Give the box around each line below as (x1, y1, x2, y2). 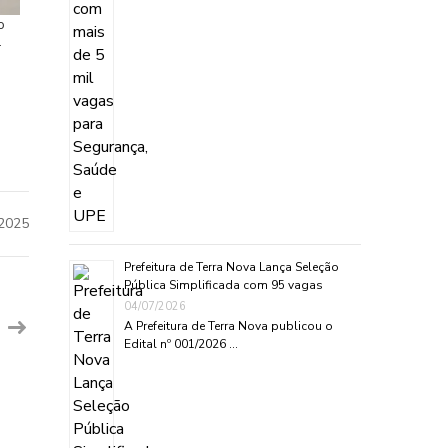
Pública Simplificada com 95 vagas (123, 276, 323, 293)
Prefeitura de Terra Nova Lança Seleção (123, 258, 339, 275)
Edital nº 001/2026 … (123, 335, 238, 352)
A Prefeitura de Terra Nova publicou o (123, 317, 333, 334)
